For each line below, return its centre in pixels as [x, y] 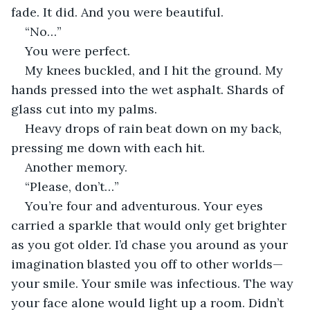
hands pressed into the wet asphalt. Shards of [149, 89]
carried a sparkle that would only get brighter [151, 225]
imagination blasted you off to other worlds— [147, 264]
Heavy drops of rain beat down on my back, [155, 128]
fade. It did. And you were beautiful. [117, 12]
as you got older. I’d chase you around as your [151, 244]
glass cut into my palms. [84, 109]
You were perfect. [77, 51]
